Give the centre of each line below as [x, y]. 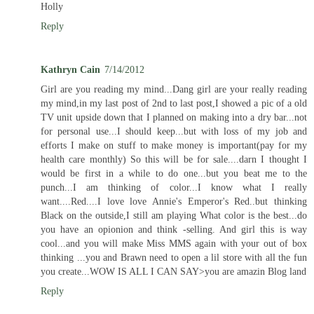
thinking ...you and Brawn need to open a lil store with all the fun [174, 257]
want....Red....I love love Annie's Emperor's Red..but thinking [174, 201]
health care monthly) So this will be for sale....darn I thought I [174, 159]
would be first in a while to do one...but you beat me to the [174, 173]
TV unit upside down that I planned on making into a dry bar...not [174, 117]
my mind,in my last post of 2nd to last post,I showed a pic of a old [174, 103]
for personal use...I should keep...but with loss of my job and [174, 131]
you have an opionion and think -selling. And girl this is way [174, 229]
